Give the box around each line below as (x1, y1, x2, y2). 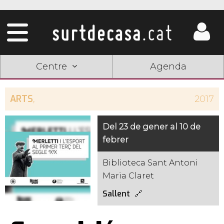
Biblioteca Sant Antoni (102, 158, 198, 167)
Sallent (102, 188, 130, 199)
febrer (102, 135, 129, 144)
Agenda (149, 61, 186, 72)
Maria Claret (102, 171, 154, 180)
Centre (35, 61, 67, 72)
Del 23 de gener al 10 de (102, 122, 201, 131)
